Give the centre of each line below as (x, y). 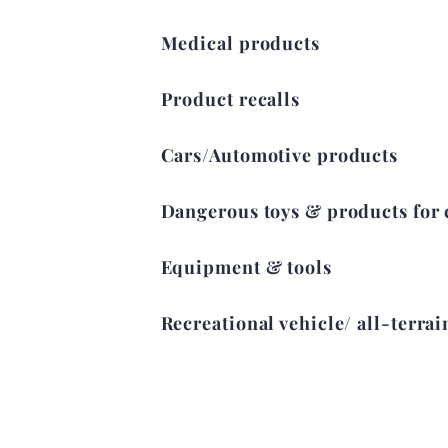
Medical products (240, 42)
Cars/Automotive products (279, 154)
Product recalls (230, 98)
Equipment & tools (246, 266)
